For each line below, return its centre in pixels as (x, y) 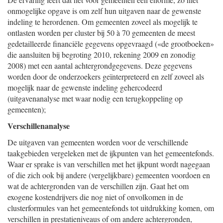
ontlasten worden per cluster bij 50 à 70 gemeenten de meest (101, 33)
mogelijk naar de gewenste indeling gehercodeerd (85, 87)
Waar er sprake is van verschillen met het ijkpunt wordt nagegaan (109, 164)
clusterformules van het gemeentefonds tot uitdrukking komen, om (111, 208)
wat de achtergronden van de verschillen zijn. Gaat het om (98, 186)
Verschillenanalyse (39, 126)
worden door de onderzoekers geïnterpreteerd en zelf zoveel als (106, 76)
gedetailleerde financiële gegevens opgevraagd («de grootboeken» (111, 44)
